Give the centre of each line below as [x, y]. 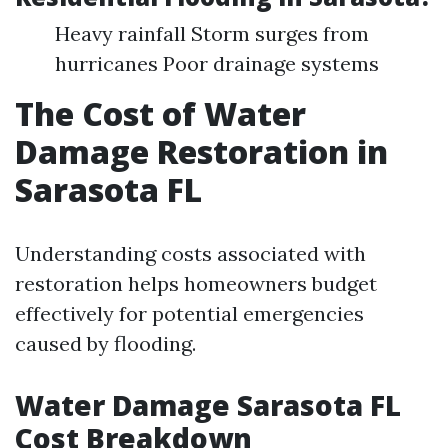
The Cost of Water [160, 113]
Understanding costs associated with [190, 253]
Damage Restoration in [201, 151]
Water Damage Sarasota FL [208, 405]
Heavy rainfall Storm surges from [212, 33]
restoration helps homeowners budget [196, 283]
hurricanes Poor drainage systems [217, 63]
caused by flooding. [105, 343]
